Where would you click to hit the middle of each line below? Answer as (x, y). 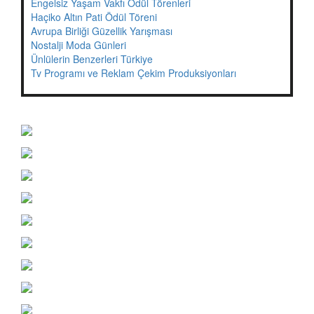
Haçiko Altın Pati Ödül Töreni (94, 16)
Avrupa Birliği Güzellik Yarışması (102, 30)
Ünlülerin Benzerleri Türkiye (92, 59)
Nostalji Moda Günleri (78, 45)
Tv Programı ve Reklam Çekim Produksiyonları (134, 73)
